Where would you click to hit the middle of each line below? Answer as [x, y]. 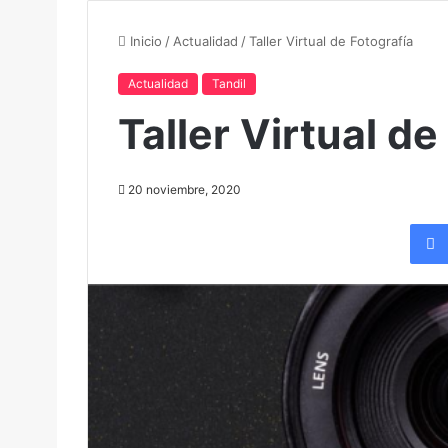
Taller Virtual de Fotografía [331, 40]
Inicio [144, 40]
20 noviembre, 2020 [184, 189]
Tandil [229, 83]
